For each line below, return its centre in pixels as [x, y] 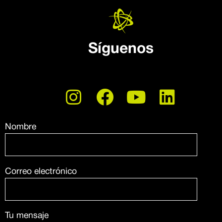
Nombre [21, 127]
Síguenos [121, 49]
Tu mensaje [27, 216]
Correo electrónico [41, 171]
